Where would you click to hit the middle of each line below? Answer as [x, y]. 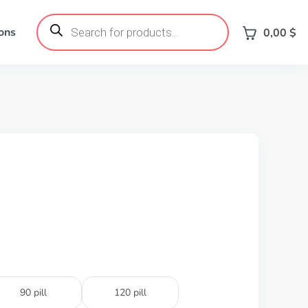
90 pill [33, 293]
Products [57, 19]
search [52, 30]
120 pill [130, 293]
